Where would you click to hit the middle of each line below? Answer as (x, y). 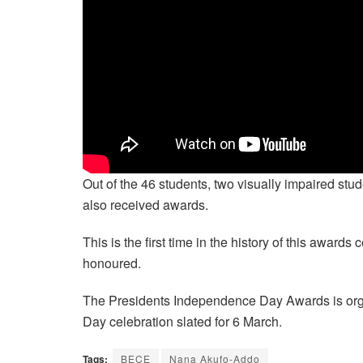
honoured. (112, 263)
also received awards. (145, 205)
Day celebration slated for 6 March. (182, 322)
